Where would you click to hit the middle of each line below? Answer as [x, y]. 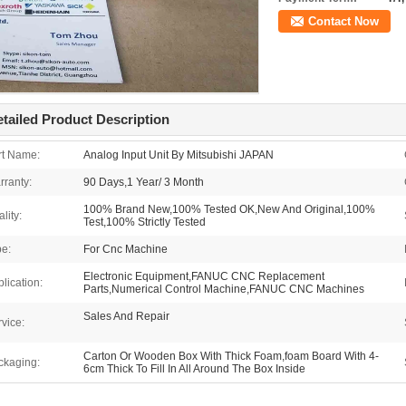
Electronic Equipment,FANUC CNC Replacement [204, 276]
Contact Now [343, 21]
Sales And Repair [126, 316]
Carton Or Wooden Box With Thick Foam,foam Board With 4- [231, 356]
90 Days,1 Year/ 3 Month [144, 182]
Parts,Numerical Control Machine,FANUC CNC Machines [224, 289]
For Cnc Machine [126, 249]
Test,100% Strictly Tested [145, 222]
